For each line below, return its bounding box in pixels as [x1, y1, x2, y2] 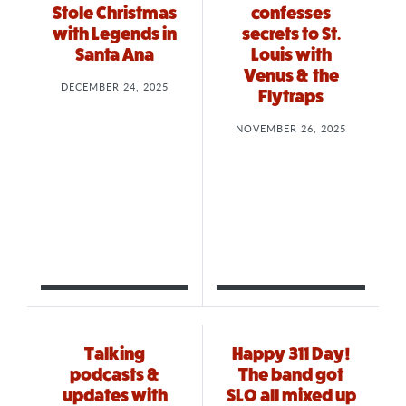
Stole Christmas [53, 4, 177, 24]
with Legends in [53, 24, 177, 44]
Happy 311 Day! [231, 344, 351, 364]
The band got [238, 365, 343, 385]
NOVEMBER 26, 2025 [236, 121, 346, 136]
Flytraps [258, 87, 324, 107]
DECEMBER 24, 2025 [61, 79, 169, 94]
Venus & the [243, 66, 339, 86]
